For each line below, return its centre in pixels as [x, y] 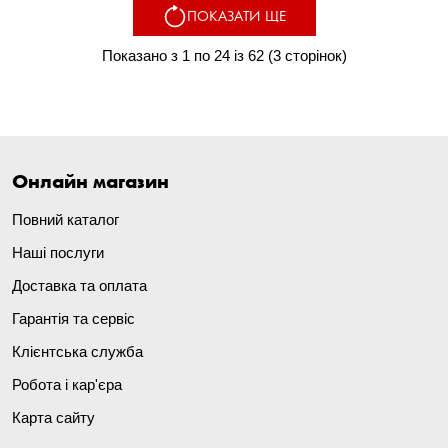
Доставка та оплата [79, 286]
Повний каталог [65, 220]
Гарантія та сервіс [73, 319]
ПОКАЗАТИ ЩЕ [236, 16]
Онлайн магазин [90, 181]
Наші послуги [58, 253]
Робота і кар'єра [67, 385]
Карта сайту [53, 418]
